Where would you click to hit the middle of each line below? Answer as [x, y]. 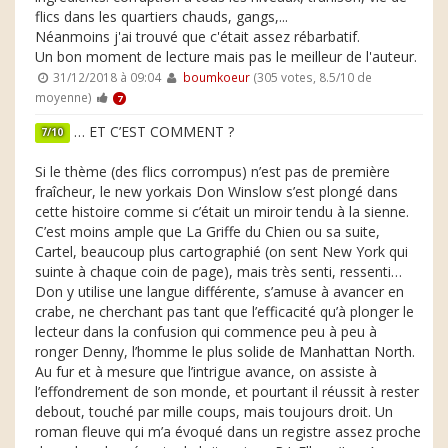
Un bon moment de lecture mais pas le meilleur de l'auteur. [226, 56]
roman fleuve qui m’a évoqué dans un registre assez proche [228, 431]
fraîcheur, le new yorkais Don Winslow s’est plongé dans [216, 191]
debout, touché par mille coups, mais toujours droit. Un [214, 411]
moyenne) [63, 96]
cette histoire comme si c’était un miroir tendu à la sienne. [222, 211]
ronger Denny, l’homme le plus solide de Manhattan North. [225, 351]
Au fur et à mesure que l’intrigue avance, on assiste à [206, 371]
